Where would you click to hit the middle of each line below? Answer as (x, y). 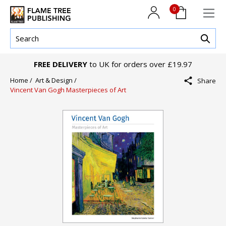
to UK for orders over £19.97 (140, 64)
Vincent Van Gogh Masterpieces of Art (68, 90)
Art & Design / (58, 80)
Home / (23, 80)
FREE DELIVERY (61, 64)
